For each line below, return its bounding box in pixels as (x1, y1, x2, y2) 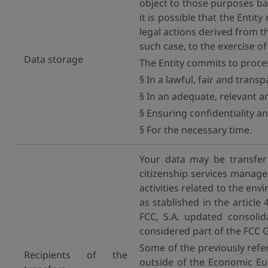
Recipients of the (24, 248, 127, 261)
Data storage (24, 53, 83, 66)
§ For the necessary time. (139, 123, 252, 136)
